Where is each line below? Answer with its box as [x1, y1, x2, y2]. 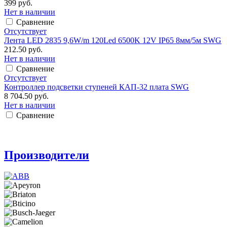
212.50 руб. [4, 45, 43, 54]
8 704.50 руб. [4, 91, 49, 100]
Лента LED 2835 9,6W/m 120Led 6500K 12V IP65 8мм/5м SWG [4, 35, 221, 45]
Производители [4, 148, 89, 162]
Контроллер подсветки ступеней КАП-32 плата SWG [4, 82, 189, 91]
